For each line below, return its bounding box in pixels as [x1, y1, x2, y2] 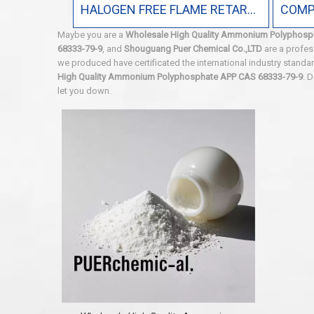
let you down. [57, 86, 111, 96]
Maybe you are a [57, 29, 125, 40]
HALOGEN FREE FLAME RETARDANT [247, 2, 256, 17]
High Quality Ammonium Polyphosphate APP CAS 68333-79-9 [57, 71, 303, 82]
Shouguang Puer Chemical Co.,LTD [124, 43, 262, 54]
